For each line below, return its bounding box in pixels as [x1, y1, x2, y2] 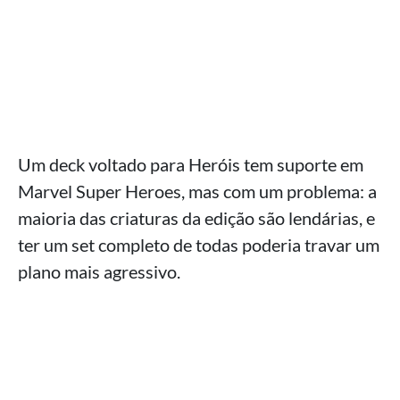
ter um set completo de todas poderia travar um [18, 234, 379, 255]
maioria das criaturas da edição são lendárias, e [18, 207, 375, 229]
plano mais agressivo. [18, 261, 180, 282]
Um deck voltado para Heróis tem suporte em [18, 154, 363, 175]
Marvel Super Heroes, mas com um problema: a [18, 180, 377, 202]
